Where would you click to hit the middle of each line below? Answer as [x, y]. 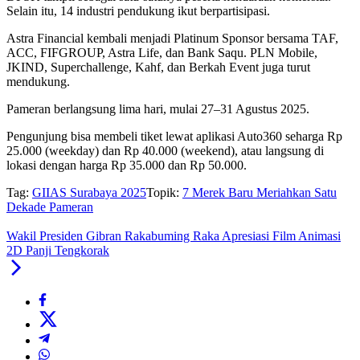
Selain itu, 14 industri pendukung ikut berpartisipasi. [138, 11]
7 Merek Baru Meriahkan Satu [260, 193]
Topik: [163, 193]
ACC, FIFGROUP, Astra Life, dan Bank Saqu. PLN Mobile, [162, 53]
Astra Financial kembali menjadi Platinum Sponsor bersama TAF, [172, 39]
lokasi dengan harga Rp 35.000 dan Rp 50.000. [127, 166]
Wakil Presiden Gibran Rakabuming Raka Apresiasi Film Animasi [174, 236]
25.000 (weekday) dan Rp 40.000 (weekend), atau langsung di [165, 151]
